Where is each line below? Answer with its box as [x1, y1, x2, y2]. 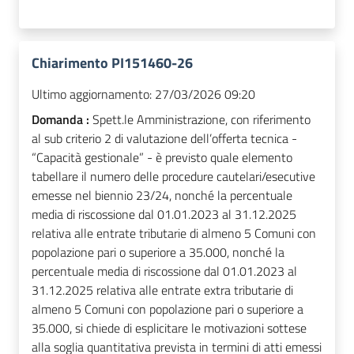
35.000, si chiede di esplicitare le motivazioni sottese [32, 318, 307, 338]
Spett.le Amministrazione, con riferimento [92, 110, 311, 130]
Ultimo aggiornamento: [32, 85, 152, 104]
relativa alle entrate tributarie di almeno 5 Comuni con [32, 224, 316, 243]
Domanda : [32, 110, 92, 130]
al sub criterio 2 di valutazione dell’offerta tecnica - [32, 129, 297, 149]
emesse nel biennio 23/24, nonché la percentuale [32, 186, 292, 205]
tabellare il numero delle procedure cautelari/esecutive [32, 167, 315, 186]
